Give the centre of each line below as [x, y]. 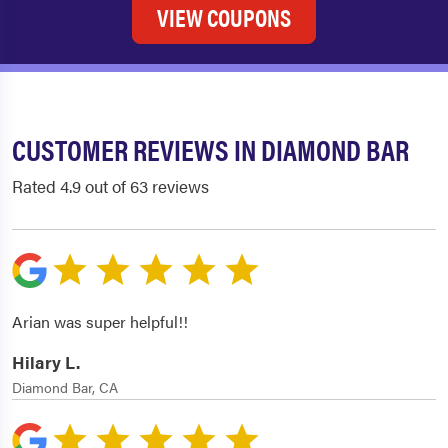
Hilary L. [46, 362]
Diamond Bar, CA [65, 387]
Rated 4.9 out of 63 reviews [110, 186]
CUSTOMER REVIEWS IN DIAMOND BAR [210, 149]
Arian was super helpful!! [100, 322]
